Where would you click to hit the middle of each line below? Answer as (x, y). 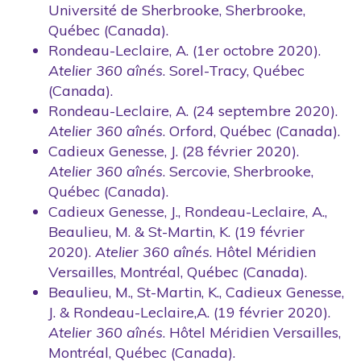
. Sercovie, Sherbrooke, (238, 171)
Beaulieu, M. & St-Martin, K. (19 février (176, 231)
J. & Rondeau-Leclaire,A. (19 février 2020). (189, 312)
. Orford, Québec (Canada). (251, 131)
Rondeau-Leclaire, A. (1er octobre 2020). (185, 50)
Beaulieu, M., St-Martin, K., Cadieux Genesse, (196, 292)
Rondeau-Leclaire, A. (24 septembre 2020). (193, 110)
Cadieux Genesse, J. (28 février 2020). (174, 151)
